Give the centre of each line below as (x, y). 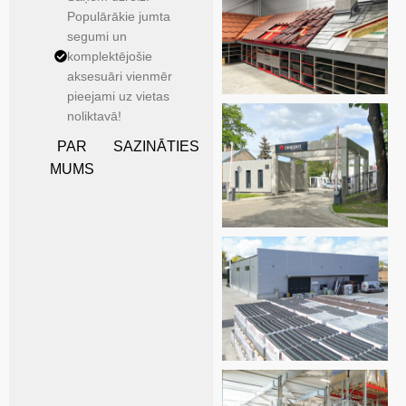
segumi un (97, 36)
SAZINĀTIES (156, 146)
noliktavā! (94, 116)
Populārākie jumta (119, 16)
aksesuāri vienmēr (120, 76)
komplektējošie (110, 56)
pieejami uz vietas (118, 96)
